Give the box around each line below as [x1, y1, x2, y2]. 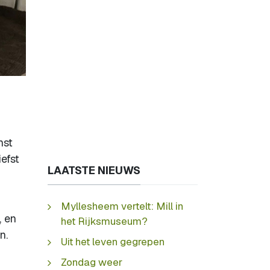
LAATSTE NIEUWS [48, 163, 140, 177]
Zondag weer [61, 255, 122, 269]
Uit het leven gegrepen [61, 234, 165, 248]
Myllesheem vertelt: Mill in [61, 199, 183, 213]
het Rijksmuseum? [61, 214, 148, 228]
